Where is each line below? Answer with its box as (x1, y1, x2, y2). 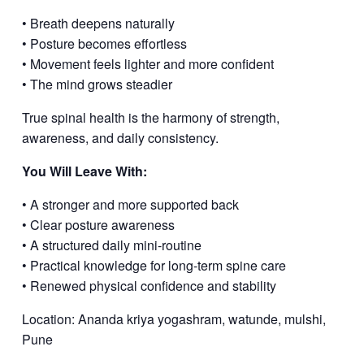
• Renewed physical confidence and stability (21, 276, 276, 296)
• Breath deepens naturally (21, 14, 175, 33)
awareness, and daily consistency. (21, 128, 219, 148)
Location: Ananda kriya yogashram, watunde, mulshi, (21, 310, 326, 329)
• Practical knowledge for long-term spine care (21, 256, 286, 275)
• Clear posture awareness (21, 215, 175, 235)
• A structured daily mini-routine (21, 236, 201, 255)
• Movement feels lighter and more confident (21, 54, 274, 74)
